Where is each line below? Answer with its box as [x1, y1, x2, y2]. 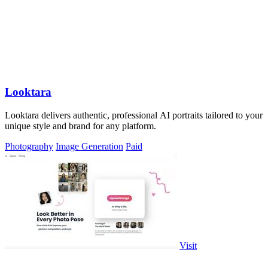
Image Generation [56, 141, 123, 151]
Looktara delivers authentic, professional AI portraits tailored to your [5, 109, 263, 120]
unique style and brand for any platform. [5, 120, 156, 131]
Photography [5, 141, 53, 151]
